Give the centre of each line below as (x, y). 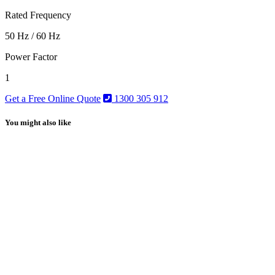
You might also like (38, 122)
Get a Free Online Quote (53, 98)
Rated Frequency (38, 15)
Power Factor (31, 56)
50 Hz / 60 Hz (33, 36)
